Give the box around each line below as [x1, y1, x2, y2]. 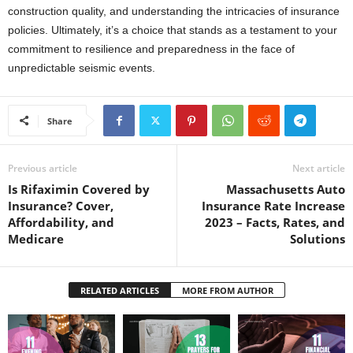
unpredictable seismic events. [8, 61, 155, 74]
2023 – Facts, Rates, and [205, 214, 345, 230]
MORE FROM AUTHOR [181, 284, 273, 296]
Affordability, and [8, 214, 114, 230]
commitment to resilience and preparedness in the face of [8, 42, 295, 55]
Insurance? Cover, [8, 197, 113, 214]
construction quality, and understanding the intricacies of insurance [8, 4, 340, 17]
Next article [292, 161, 345, 175]
